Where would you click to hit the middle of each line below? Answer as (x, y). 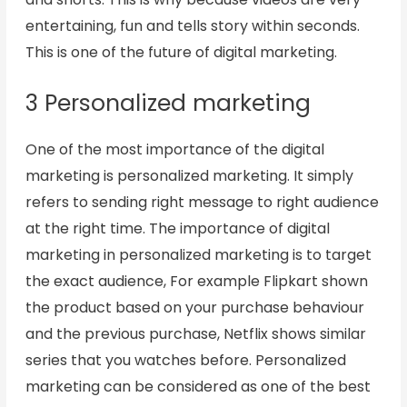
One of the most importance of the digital (174, 149)
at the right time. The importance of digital (177, 228)
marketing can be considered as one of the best (198, 386)
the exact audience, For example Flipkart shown (196, 281)
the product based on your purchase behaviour (194, 307)
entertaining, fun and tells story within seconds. (192, 26)
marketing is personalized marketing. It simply (189, 175)
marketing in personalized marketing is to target (198, 254)
